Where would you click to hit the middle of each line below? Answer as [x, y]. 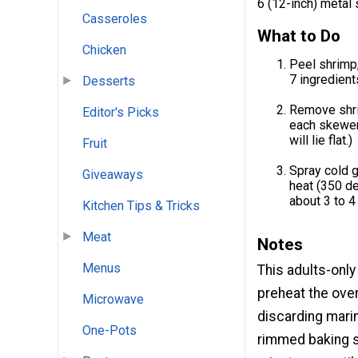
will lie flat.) [321, 140]
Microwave [113, 300]
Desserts [109, 82]
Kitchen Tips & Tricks [141, 206]
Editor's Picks [121, 113]
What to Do [299, 36]
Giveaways [113, 175]
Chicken [104, 50]
